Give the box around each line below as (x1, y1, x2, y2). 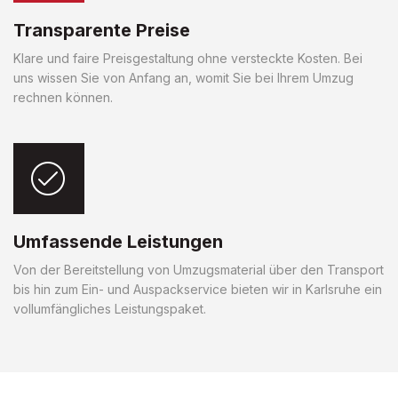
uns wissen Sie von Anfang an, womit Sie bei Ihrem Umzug (13, 69, 354, 85)
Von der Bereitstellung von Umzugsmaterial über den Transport (13, 261, 384, 277)
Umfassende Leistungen (13, 230, 223, 252)
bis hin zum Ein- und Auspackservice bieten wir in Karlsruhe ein (13, 281, 382, 297)
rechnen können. (13, 89, 113, 105)
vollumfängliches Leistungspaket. (13, 300, 206, 316)
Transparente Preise (13, 19, 190, 41)
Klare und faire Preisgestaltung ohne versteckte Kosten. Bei (13, 50, 362, 66)
